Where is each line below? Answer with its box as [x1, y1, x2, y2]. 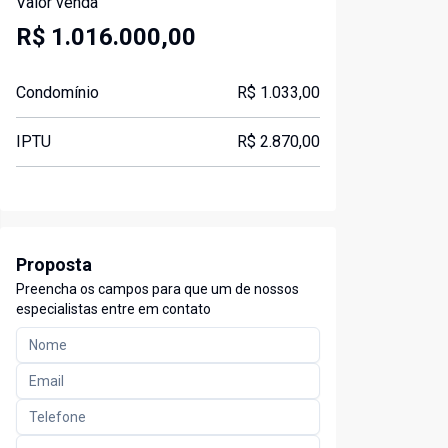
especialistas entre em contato [16, 301, 211, 318]
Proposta [16, 254, 92, 276]
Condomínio [16, 83, 99, 103]
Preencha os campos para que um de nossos [16, 281, 299, 298]
